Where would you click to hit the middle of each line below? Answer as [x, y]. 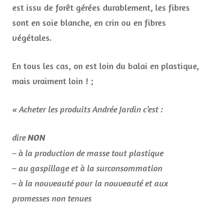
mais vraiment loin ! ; [53, 81]
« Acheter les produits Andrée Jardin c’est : [88, 109]
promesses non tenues [52, 198]
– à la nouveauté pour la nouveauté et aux [90, 183]
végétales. [32, 38]
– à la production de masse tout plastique [88, 153]
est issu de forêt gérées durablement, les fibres [101, 8]
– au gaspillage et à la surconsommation [87, 168]
